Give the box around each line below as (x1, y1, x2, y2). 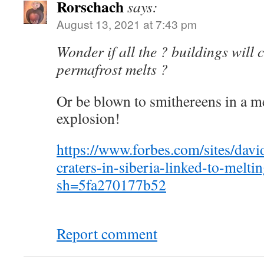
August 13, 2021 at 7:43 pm (57, 16, 197, 32)
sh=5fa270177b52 (57, 174, 166, 194)
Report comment (57, 223, 157, 243)
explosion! (57, 108, 120, 128)
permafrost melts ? (57, 59, 168, 79)
